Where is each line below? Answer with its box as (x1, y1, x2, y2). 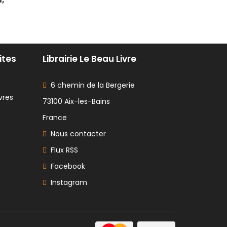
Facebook (46, 161, 85, 171)
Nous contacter (46, 128, 106, 139)
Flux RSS (46, 144, 78, 155)
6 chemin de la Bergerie (46, 80, 135, 90)
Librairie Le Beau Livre (42, 52, 136, 65)
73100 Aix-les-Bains (42, 96, 110, 106)
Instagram (46, 177, 87, 187)
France (42, 112, 67, 123)
